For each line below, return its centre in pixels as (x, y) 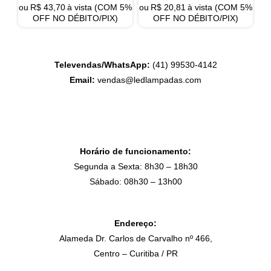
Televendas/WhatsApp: (102, 65)
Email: (82, 80)
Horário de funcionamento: (135, 152)
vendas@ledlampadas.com (148, 80)
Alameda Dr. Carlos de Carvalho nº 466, (135, 239)
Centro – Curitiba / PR (135, 254)
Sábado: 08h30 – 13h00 (135, 182)
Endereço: (135, 224)
